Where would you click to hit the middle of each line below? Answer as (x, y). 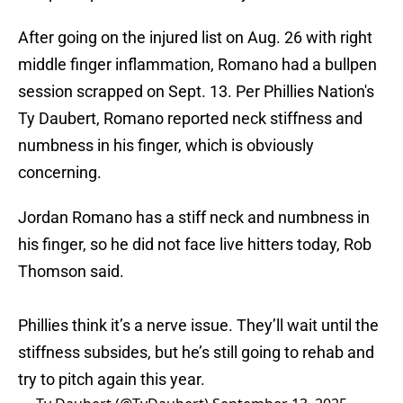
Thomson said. (71, 272)
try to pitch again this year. (112, 380)
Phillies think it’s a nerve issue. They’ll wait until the (198, 326)
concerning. (60, 173)
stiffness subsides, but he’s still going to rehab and (196, 353)
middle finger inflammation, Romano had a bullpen (197, 65)
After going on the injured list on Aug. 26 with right (195, 38)
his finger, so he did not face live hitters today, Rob (195, 245)
